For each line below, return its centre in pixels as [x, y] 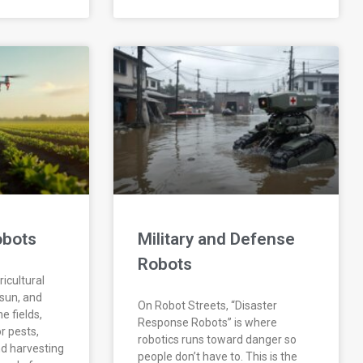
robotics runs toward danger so [218, 340]
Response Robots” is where [208, 323]
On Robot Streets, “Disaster [208, 306]
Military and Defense [217, 239]
